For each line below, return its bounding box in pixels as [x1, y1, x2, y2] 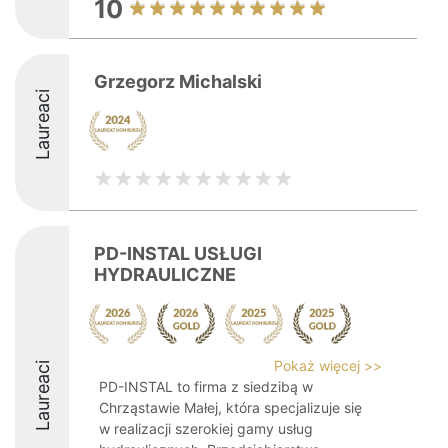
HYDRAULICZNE [94, 264, 236, 285]
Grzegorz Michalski [94, 71, 262, 92]
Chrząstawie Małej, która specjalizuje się [99, 399, 362, 416]
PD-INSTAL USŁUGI [94, 243, 262, 264]
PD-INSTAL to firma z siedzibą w [99, 378, 313, 395]
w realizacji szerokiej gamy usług [99, 420, 313, 437]
